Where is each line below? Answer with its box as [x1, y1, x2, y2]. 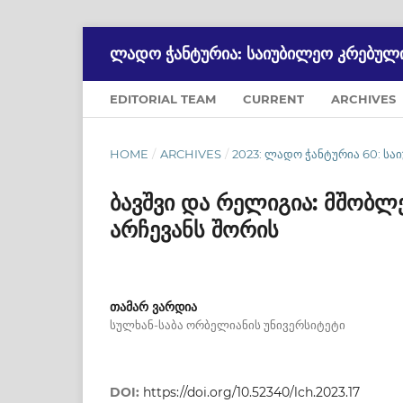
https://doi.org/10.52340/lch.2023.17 [143, 383, 360, 400]
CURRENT [243, 91, 304, 106]
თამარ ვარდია [110, 298, 197, 315]
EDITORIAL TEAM [110, 91, 216, 106]
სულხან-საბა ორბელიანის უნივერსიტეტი [110, 317, 345, 332]
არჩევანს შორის [110, 216, 279, 243]
